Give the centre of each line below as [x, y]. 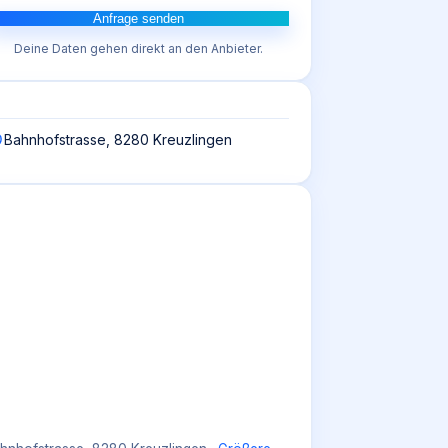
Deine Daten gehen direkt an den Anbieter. [138, 48]
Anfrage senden [138, 18]
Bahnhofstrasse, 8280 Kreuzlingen [118, 139]
